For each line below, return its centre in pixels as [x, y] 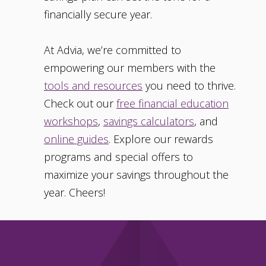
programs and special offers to [118, 157]
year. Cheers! [75, 193]
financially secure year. [98, 15]
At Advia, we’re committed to [113, 50]
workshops [71, 121]
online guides [76, 139]
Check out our [80, 104]
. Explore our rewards [161, 139]
